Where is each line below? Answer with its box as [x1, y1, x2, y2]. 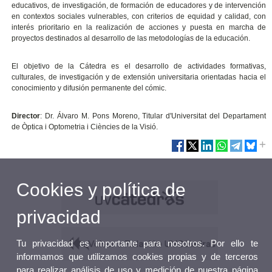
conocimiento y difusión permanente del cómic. [12, 84, 169, 93]
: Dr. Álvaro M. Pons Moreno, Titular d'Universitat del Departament [40, 112, 267, 121]
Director [12, 112, 41, 121]
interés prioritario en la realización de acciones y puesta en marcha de [12, 23, 267, 32]
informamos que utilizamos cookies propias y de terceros [16, 251, 258, 262]
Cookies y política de [16, 179, 186, 200]
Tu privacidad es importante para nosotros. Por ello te [16, 237, 258, 248]
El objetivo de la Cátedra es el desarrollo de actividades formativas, [12, 62, 267, 71]
